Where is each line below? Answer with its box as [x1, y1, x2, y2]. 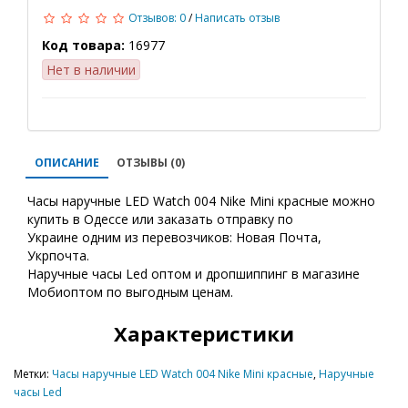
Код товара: [42, 36, 125, 54]
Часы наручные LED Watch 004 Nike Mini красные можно [27, 192, 375, 209]
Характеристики [114, 320, 294, 347]
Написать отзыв [195, 10, 280, 25]
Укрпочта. [27, 247, 89, 264]
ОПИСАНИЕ [35, 155, 99, 170]
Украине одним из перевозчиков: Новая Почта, [27, 229, 321, 246]
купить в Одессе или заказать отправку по [27, 210, 293, 228]
